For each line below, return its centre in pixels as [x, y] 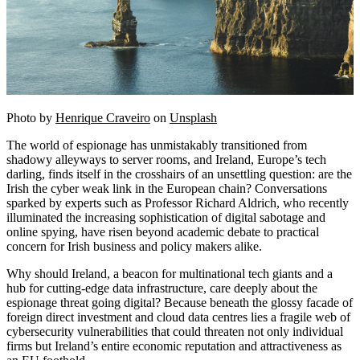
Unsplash [193, 117]
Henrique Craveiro [103, 117]
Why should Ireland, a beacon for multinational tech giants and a [170, 273]
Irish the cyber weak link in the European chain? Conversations [167, 188]
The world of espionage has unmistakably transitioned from [157, 145]
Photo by [31, 117]
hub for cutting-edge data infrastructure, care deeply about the [162, 288]
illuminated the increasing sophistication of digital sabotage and [166, 217]
